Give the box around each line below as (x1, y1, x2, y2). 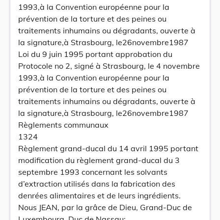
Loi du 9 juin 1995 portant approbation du (18, 49, 172, 59)
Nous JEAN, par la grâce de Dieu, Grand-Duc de (18, 202, 192, 212)
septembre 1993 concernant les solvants (18, 167, 167, 177)
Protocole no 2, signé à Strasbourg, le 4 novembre (18, 61, 200, 71)
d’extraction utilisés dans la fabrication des (18, 179, 175, 189)
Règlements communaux (18, 120, 109, 130)
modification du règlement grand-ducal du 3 (18, 155, 180, 165)
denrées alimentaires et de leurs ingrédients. (18, 191, 181, 200)
